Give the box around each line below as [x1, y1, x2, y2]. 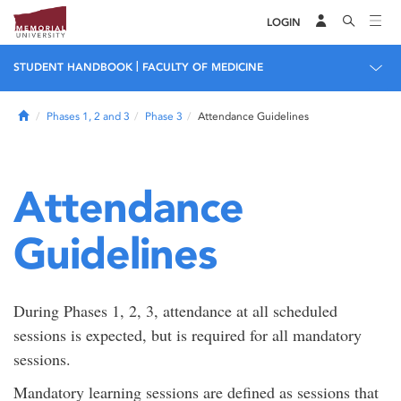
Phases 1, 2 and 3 [47, 110, 130, 123]
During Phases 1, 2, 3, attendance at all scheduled [13, 300, 337, 321]
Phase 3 [145, 110, 183, 123]
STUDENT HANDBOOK [13, 61, 132, 73]
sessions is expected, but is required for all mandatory [13, 324, 362, 346]
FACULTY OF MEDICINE [142, 61, 263, 73]
